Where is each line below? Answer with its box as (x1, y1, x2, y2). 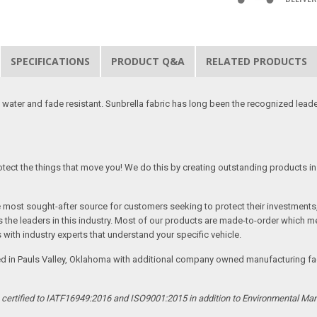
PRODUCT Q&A (111, 54, 185, 68)
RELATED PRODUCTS (206, 54, 308, 68)
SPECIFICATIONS (11, 54, 91, 68)
